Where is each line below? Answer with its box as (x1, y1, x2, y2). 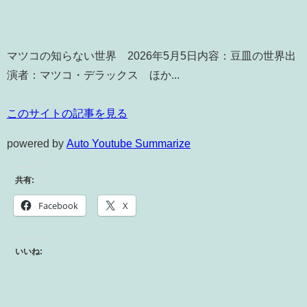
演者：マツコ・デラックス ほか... (7, 69, 180, 81)
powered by (7, 138, 66, 149)
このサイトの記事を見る (7, 108, 127, 119)
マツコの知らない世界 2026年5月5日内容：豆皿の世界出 (7, 50, 296, 62)
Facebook (38, 199, 78, 212)
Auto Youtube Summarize (66, 138, 191, 149)
